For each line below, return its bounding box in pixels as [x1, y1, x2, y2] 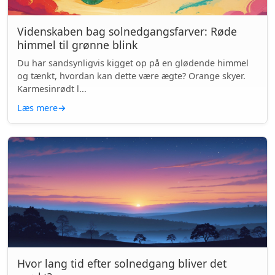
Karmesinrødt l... [17, 83, 87, 95]
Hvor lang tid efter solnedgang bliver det [17, 256, 227, 271]
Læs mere [17, 102, 58, 114]
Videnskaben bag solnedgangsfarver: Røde [17, 24, 237, 39]
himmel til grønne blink [17, 37, 137, 52]
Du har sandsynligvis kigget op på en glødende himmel [17, 57, 249, 69]
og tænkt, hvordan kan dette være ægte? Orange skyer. [17, 70, 246, 82]
